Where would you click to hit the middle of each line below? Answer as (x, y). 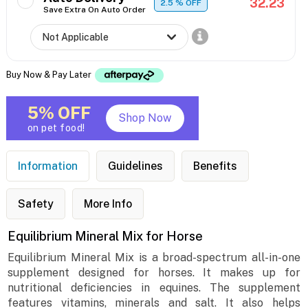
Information (47, 166)
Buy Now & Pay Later (49, 74)
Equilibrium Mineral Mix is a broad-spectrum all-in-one (154, 258)
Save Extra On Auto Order (94, 10)
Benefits (215, 166)
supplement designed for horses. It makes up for (154, 273)
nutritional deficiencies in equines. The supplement (154, 288)
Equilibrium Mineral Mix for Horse (106, 236)
